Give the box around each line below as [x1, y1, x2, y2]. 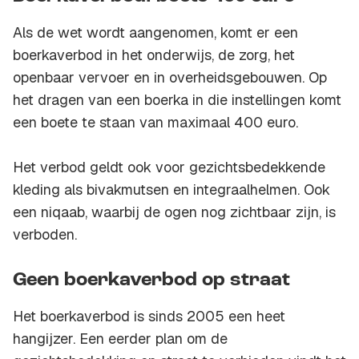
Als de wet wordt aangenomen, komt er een [13, 23, 298, 42]
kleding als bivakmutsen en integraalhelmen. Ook [13, 180, 330, 200]
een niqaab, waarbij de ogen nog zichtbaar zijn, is [13, 203, 336, 222]
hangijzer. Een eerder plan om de [13, 329, 228, 349]
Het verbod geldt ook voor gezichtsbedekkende [13, 158, 325, 177]
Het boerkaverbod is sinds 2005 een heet [13, 307, 285, 326]
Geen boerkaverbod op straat [13, 271, 290, 291]
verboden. [13, 225, 77, 244]
